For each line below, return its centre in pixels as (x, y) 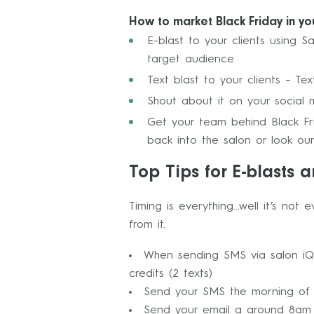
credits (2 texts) (171, 274)
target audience (191, 60)
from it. (147, 225)
